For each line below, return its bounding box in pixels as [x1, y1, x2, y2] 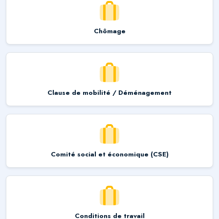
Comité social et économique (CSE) [50, 149, 169, 159]
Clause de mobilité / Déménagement [47, 88, 172, 97]
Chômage [93, 26, 126, 36]
